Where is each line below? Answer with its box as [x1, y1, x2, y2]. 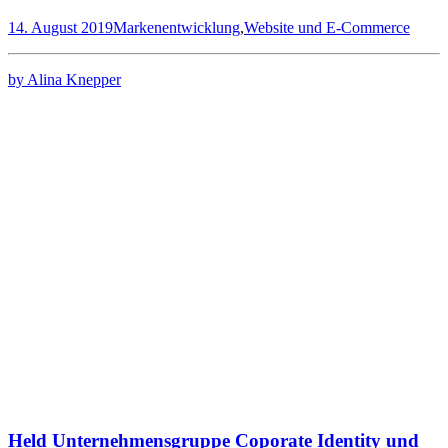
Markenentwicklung [113, 19, 240, 37]
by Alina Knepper [8, 71, 121, 89]
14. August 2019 [8, 19, 113, 37]
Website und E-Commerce [244, 19, 410, 37]
